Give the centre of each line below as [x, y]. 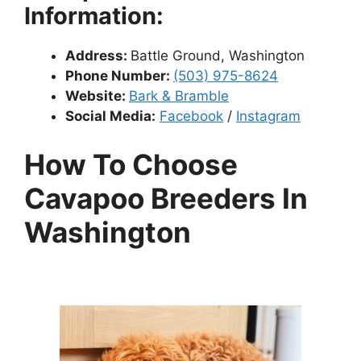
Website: [97, 96]
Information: [94, 16]
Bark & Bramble [179, 96]
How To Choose [131, 164]
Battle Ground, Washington [218, 56]
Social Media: [110, 116]
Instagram [268, 116]
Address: [98, 56]
